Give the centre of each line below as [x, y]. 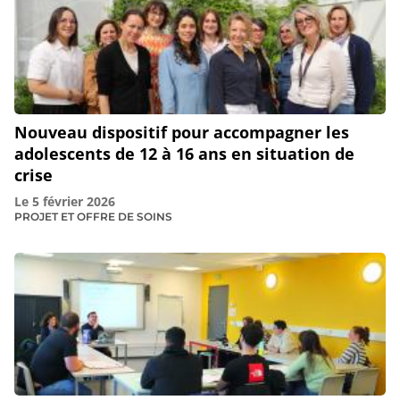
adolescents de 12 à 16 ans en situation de [184, 153]
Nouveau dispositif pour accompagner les [182, 132]
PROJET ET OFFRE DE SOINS [93, 216]
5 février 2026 [74, 201]
